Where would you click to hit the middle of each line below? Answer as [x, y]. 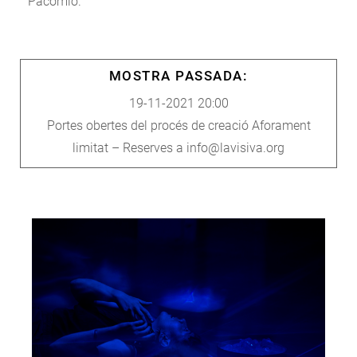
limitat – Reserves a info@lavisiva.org [178, 148]
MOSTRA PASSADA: [178, 76]
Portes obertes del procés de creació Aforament [178, 126]
